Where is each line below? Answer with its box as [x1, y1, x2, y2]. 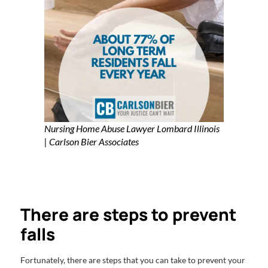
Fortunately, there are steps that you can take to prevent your [20, 255, 245, 266]
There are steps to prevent [20, 203, 236, 226]
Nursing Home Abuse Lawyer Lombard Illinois [44, 123, 220, 135]
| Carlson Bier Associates [44, 136, 139, 148]
